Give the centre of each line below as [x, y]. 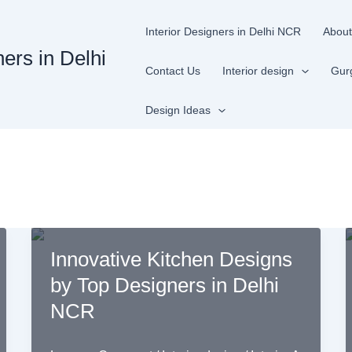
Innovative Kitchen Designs [171, 259]
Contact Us [173, 71]
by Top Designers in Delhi [164, 285]
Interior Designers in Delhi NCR [224, 31]
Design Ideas [178, 110]
